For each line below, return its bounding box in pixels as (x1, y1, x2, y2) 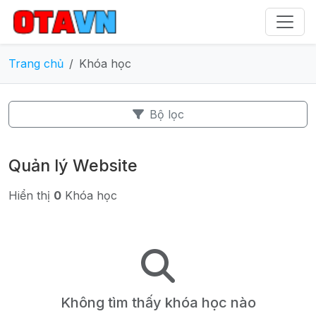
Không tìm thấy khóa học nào (60, 294, 256, 311)
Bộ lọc (149, 107, 184, 121)
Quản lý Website (8, 155, 138, 176)
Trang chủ (8, 56, 63, 71)
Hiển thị (8, 188, 54, 202)
